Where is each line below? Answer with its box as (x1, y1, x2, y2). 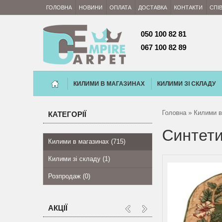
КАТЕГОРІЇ (48, 110, 86, 118)
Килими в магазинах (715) (48, 138, 125, 145)
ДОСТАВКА (138, 4, 167, 10)
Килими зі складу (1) (48, 155, 110, 163)
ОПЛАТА (110, 4, 131, 10)
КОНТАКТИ (174, 4, 203, 10)
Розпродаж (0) (48, 172, 90, 180)
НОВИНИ (79, 4, 103, 10)
